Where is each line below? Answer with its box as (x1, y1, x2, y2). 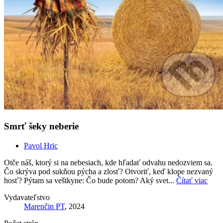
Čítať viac (176, 176, 208, 185)
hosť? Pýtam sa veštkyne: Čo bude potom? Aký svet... (4, 176, 176, 185)
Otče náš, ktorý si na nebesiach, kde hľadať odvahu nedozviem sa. (4, 158, 213, 167)
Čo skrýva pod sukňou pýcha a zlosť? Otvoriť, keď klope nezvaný (4, 167, 213, 176)
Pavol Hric (24, 141, 58, 150)
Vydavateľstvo (4, 193, 50, 202)
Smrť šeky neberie (4, 121, 79, 132)
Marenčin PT (24, 202, 65, 211)
